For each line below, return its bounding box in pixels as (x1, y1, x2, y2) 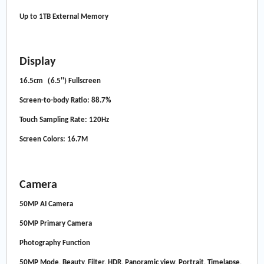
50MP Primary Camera (19, 219, 93, 227)
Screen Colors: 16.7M (19, 136, 88, 144)
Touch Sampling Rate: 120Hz (19, 116, 110, 124)
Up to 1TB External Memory (19, 12, 109, 21)
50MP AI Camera (19, 200, 74, 208)
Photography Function (19, 239, 91, 247)
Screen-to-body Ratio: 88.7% (19, 97, 111, 105)
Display (19, 56, 56, 68)
